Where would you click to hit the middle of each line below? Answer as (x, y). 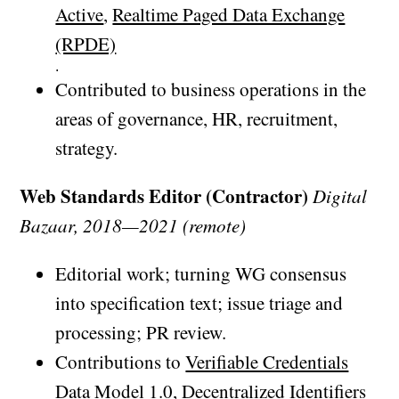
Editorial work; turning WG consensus (201, 274)
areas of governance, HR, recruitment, (197, 119)
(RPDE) (86, 44)
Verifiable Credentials (267, 362)
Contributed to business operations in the (211, 90)
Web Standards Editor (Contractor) (164, 196)
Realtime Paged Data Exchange (229, 15)
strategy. (87, 148)
